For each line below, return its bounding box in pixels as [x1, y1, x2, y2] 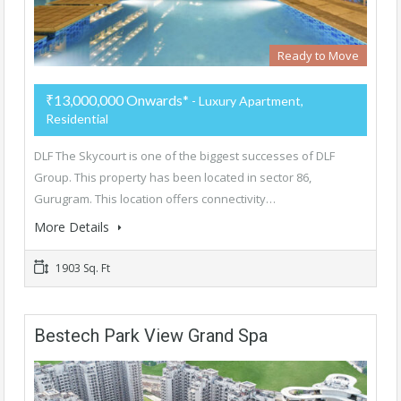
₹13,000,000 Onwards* [46, 91, 189, 109]
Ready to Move [277, 47, 359, 64]
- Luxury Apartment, [189, 93, 303, 109]
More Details [34, 218, 113, 236]
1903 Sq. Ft [53, 260, 110, 277]
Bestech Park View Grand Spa [34, 325, 268, 347]
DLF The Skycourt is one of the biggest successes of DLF [34, 148, 335, 165]
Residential [46, 111, 108, 127]
